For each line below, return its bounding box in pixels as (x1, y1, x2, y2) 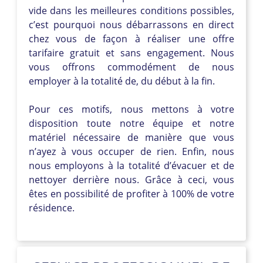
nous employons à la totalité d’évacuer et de (29, 159, 234, 172)
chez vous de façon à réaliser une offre (29, 32, 234, 45)
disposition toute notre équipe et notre (29, 116, 234, 130)
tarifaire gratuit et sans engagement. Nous (29, 46, 234, 59)
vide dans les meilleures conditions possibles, (29, 4, 234, 17)
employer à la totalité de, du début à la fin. (29, 74, 215, 87)
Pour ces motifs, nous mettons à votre (29, 102, 234, 116)
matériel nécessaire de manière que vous (29, 130, 234, 144)
